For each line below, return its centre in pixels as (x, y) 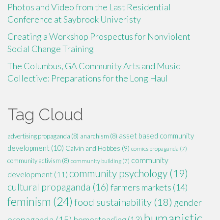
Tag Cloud (45, 115)
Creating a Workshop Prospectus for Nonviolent (99, 37)
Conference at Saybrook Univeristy (74, 19)
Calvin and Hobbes (93, 148)
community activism (34, 161)
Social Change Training (51, 49)
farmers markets (141, 187)
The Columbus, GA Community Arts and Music (94, 66)
